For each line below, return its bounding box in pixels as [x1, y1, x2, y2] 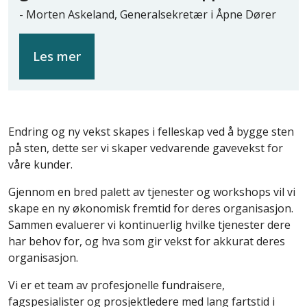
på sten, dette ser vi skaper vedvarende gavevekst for [8, 140, 283, 156]
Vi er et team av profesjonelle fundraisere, [8, 278, 225, 293]
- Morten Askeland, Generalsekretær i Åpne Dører [19, 7, 276, 23]
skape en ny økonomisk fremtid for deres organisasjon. [8, 201, 293, 217]
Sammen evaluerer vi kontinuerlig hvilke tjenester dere [8, 217, 291, 233]
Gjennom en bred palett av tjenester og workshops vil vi [8, 184, 295, 200]
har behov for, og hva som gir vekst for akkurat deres [8, 234, 285, 249]
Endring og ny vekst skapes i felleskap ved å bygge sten [8, 124, 294, 140]
